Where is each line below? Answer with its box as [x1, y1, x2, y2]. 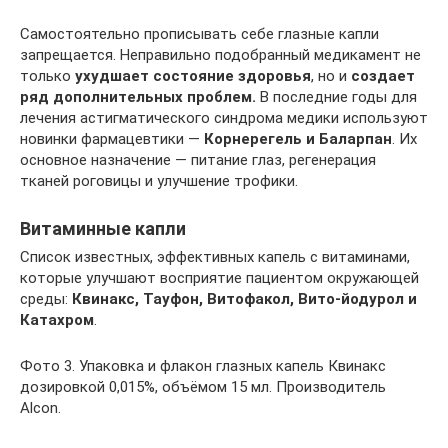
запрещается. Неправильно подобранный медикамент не [20, 45, 421, 64]
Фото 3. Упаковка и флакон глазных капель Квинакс [20, 356, 386, 375]
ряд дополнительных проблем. [20, 87, 256, 106]
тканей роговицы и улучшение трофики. [20, 171, 298, 190]
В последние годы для [256, 87, 417, 106]
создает [351, 66, 415, 85]
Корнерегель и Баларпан [204, 129, 392, 148]
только [20, 66, 75, 85]
